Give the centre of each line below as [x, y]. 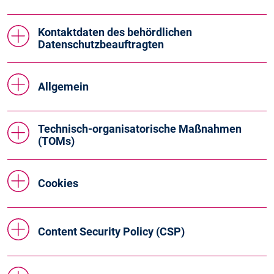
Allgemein [63, 87]
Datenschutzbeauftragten [101, 44]
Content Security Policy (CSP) [111, 231]
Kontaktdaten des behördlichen [115, 32]
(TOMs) [56, 141]
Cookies [58, 183]
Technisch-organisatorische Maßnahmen [140, 129]
